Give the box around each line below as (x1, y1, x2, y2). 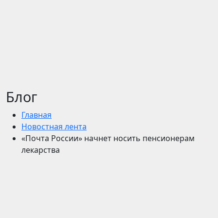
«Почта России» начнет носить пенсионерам (21, 133, 195, 144)
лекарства (21, 145, 60, 155)
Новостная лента (21, 121, 87, 132)
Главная (21, 109, 52, 120)
